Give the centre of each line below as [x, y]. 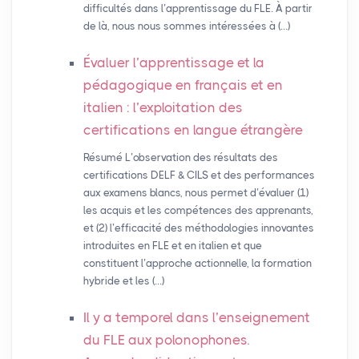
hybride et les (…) [123, 281]
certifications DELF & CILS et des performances [199, 175]
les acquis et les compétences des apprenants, [198, 211]
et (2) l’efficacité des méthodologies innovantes [198, 228]
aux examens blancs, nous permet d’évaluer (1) [196, 193]
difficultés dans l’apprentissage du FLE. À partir [198, 9]
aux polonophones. [187, 340]
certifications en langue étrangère [193, 130]
